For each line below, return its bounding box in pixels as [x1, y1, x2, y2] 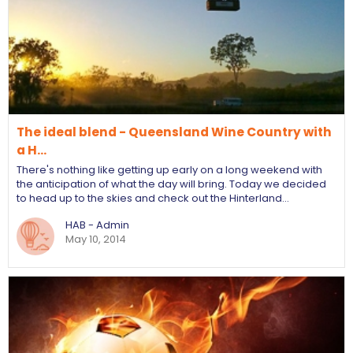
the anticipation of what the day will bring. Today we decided [17, 176, 326, 191]
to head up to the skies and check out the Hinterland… [17, 191, 289, 206]
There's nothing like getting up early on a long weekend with [17, 162, 322, 177]
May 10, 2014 [65, 232, 126, 247]
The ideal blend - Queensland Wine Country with [17, 124, 332, 140]
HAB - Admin [65, 217, 129, 232]
